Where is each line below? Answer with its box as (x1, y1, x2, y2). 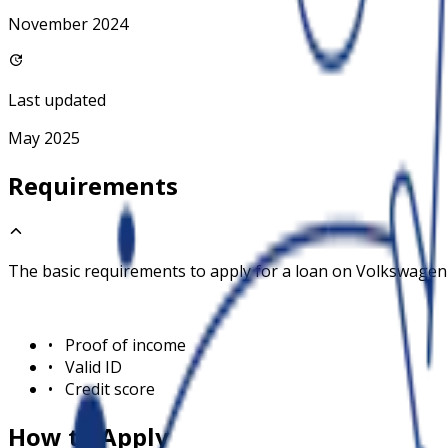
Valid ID (65, 355, 122, 378)
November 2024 (8, 13, 128, 36)
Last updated (8, 89, 106, 112)
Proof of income (65, 333, 186, 356)
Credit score (65, 377, 155, 400)
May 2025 (8, 127, 80, 150)
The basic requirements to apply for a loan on (8, 259, 356, 282)
